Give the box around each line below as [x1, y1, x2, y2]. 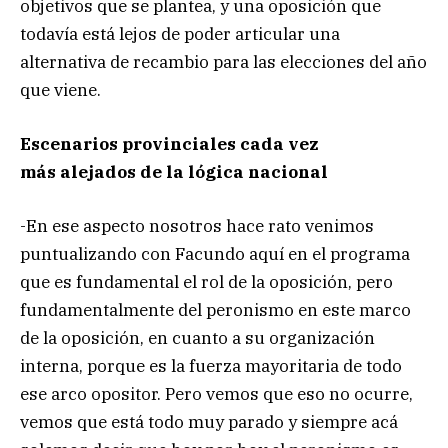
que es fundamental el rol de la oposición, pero [20, 271, 393, 294]
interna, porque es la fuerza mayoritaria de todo [20, 355, 402, 378]
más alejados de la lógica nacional [20, 161, 328, 184]
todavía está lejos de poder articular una [20, 23, 340, 46]
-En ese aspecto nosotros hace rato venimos [20, 215, 374, 238]
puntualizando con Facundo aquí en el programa [20, 243, 410, 266]
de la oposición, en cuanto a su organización [20, 327, 375, 350]
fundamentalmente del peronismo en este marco [20, 299, 411, 322]
